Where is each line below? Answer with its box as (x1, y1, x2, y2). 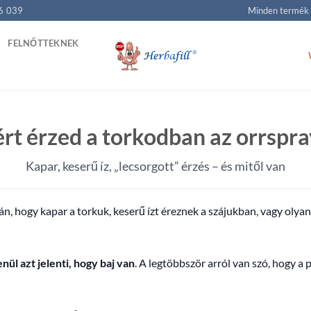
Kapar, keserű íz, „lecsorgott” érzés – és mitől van (26, 158, 285, 174)
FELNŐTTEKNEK (8, 37, 79, 49)
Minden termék (247, 5, 309, 16)
